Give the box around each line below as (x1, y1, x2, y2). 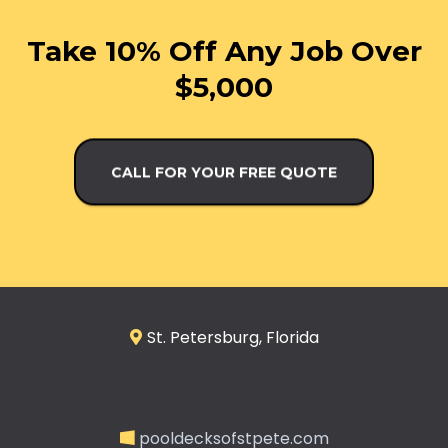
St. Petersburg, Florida (146, 326, 319, 349)
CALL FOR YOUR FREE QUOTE (111, 170, 337, 188)
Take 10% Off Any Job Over (26, 34, 422, 68)
